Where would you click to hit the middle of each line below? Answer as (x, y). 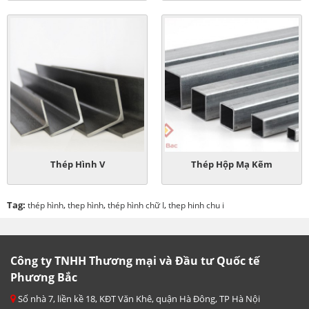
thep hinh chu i (196, 205)
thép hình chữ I (136, 205)
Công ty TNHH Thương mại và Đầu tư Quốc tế (135, 260)
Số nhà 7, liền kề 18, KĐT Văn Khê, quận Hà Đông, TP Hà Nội (138, 298)
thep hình (86, 205)
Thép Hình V (77, 164)
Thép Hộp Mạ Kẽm (232, 164)
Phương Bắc (44, 277)
